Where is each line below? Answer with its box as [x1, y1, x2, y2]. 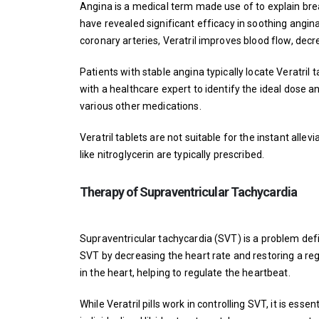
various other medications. [80, 100, 202, 112]
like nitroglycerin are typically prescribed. [80, 149, 265, 160]
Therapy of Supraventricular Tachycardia [80, 184, 297, 199]
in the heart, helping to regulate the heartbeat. [80, 267, 291, 278]
